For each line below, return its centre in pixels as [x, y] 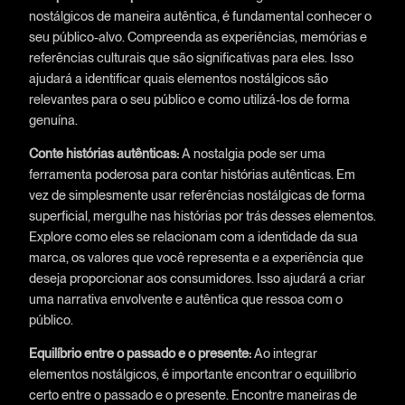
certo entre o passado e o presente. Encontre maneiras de [193, 395]
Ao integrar [284, 353]
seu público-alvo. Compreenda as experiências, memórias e [198, 36]
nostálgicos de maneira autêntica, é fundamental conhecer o [200, 15]
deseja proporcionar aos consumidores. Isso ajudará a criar [197, 278]
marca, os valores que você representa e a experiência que [196, 258]
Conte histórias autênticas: [104, 154]
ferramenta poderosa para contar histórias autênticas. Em [192, 174]
